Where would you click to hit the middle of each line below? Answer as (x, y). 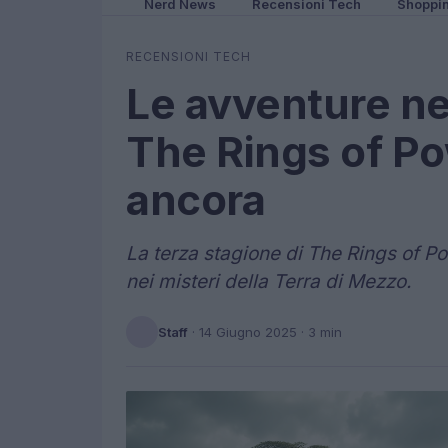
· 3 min (319, 331)
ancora (195, 199)
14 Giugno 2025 (248, 331)
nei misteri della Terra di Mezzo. (268, 281)
